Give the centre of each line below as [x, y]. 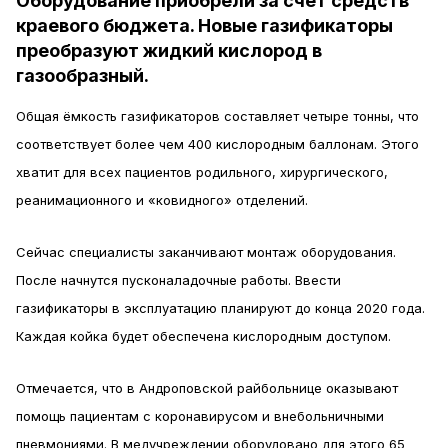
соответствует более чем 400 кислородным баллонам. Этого [217, 144]
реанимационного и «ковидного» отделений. [162, 200]
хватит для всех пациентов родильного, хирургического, [202, 172]
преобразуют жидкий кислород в [169, 50]
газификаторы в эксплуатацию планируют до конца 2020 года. [220, 308]
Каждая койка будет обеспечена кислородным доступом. [203, 336]
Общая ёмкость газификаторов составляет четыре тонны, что [217, 116]
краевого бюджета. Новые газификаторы [204, 25]
